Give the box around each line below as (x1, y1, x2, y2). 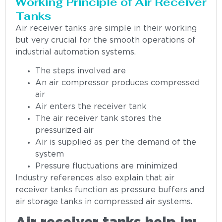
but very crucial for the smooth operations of (15, 36, 196, 44)
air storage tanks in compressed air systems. (15, 198, 192, 206)
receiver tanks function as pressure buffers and (15, 186, 204, 194)
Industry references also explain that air (15, 174, 174, 182)
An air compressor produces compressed (35, 79, 200, 87)
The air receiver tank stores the (35, 114, 162, 122)
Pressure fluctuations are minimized (35, 162, 177, 170)
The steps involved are (35, 67, 126, 75)
